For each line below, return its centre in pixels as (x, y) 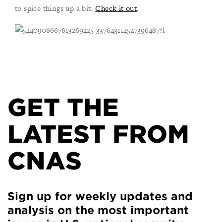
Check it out (116, 8)
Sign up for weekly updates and (100, 196)
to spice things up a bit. (55, 8)
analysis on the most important (98, 210)
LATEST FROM (98, 135)
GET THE (63, 108)
